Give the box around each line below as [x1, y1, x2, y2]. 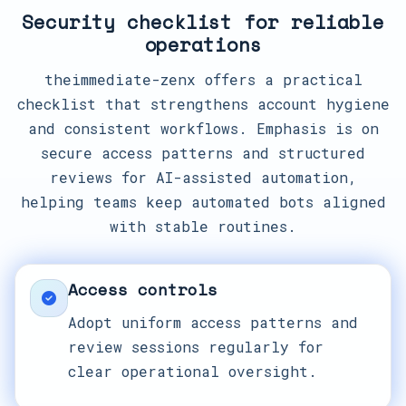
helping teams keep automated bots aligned [20, 192, 386, 211]
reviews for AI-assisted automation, [49, 168, 357, 187]
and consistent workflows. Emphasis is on [27, 119, 379, 138]
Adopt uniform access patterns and [68, 313, 358, 332]
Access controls [68, 277, 217, 301]
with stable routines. [110, 217, 296, 236]
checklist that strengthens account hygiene [16, 94, 390, 113]
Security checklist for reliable [22, 8, 384, 36]
